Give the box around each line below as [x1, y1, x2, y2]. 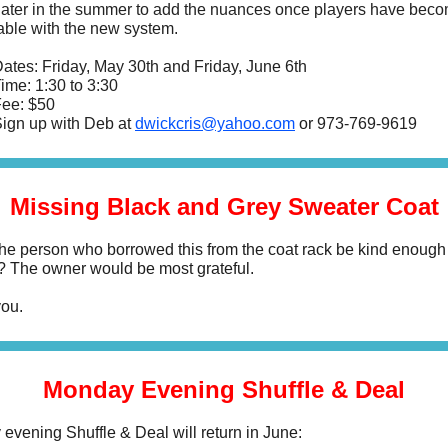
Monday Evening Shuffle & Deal [43, 376, 405, 403]
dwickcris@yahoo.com [135, 115, 295, 132]
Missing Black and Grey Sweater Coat [9, 193, 439, 220]
